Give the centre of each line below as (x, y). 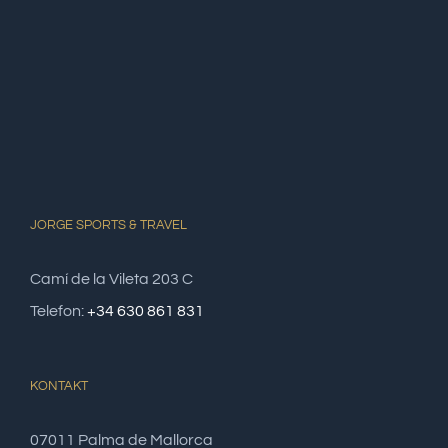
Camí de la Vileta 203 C (111, 279)
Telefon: (58, 311)
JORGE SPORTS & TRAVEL (108, 225)
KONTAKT (59, 386)
